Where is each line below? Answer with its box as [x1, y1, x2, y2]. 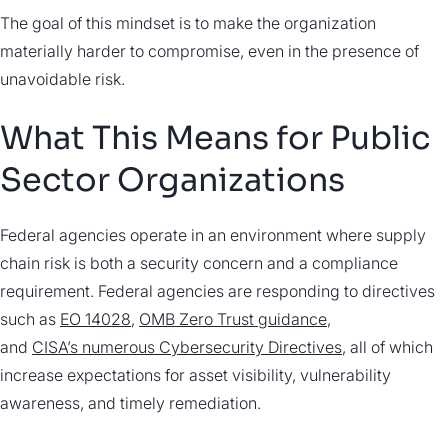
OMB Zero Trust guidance [139, 308, 327, 329]
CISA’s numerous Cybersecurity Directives [32, 336, 342, 357]
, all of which [342, 336, 433, 357]
